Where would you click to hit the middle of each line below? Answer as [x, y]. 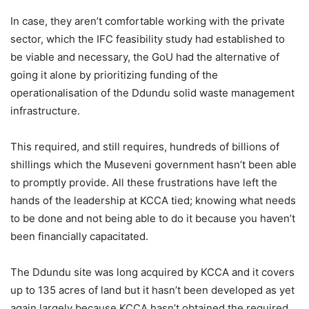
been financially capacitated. [79, 237]
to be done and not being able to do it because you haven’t [153, 219]
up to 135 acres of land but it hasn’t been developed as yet [152, 290]
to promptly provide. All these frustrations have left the [144, 183]
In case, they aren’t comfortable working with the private [148, 21]
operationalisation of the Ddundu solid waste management [152, 93]
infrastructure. [45, 111]
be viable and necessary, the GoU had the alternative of [145, 57]
